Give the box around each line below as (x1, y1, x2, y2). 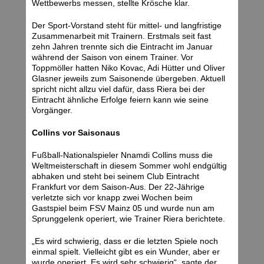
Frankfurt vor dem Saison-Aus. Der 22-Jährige (32, 182, 204, 192)
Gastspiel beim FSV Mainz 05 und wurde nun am (32, 203, 214, 213)
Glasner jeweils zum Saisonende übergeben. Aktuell (32, 74, 225, 84)
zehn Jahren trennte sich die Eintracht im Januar (32, 42, 213, 52)
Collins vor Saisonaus (32, 128, 120, 138)
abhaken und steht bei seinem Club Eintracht (32, 171, 199, 181)
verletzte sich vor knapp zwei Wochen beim (32, 193, 193, 203)
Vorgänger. (32, 105, 72, 115)
